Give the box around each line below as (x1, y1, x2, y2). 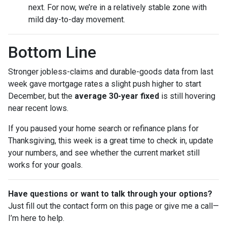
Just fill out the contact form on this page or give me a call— (8, 201, 219, 211)
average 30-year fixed (74, 91, 159, 101)
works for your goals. (8, 160, 83, 170)
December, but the (8, 91, 74, 101)
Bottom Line (8, 42, 96, 62)
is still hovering (159, 91, 215, 101)
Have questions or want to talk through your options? (8, 188, 212, 199)
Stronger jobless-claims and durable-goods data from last (8, 66, 213, 77)
